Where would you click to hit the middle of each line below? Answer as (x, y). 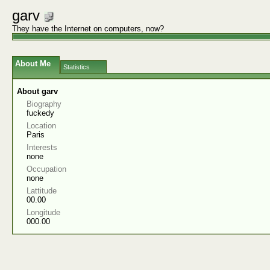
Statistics (77, 67)
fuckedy (40, 113)
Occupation (46, 169)
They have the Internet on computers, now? (88, 29)
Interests (42, 147)
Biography (44, 104)
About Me (33, 64)
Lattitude (42, 191)
